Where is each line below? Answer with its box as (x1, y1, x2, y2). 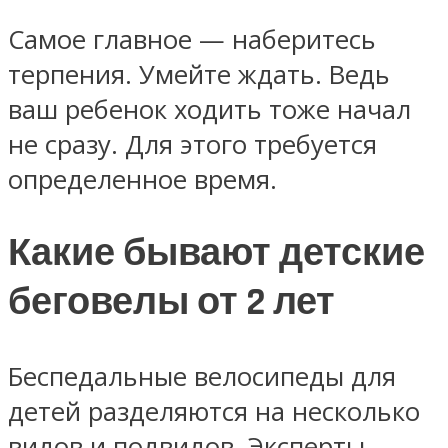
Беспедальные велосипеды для (8, 359, 396, 395)
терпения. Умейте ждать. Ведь (8, 57, 390, 93)
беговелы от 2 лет (8, 278, 335, 328)
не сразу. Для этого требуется (8, 127, 377, 163)
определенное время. (8, 162, 277, 198)
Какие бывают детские (8, 229, 425, 279)
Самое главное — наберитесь (8, 22, 376, 58)
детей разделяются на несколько (8, 394, 420, 430)
